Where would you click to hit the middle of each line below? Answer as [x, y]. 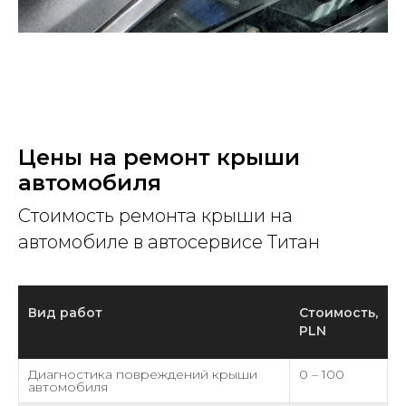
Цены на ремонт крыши [159, 157]
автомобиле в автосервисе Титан [169, 242]
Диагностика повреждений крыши [143, 374]
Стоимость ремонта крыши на [155, 216]
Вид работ [65, 313]
